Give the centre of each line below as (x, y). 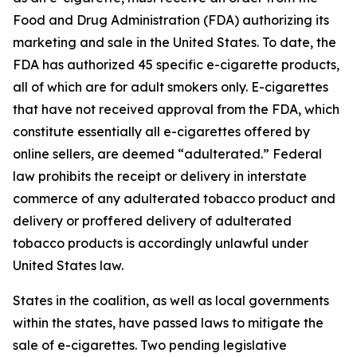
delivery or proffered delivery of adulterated (152, 221)
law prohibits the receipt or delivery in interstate (160, 176)
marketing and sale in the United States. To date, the (175, 42)
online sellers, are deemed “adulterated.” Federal (167, 154)
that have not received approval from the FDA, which (176, 109)
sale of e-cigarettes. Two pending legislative (150, 345)
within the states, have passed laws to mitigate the (168, 323)
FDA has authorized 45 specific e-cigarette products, (176, 65)
